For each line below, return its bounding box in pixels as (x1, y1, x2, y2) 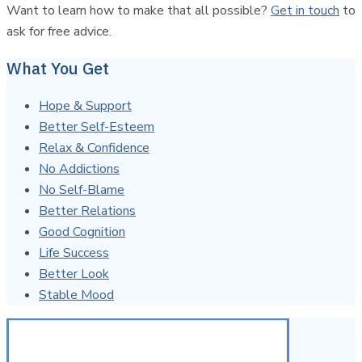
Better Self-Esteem (39, 117, 154, 136)
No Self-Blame (39, 180, 124, 199)
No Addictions (39, 159, 120, 178)
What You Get (6, 57, 109, 79)
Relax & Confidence (39, 138, 149, 157)
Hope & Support (39, 96, 132, 115)
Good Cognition (39, 222, 125, 241)
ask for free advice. (6, 22, 112, 40)
